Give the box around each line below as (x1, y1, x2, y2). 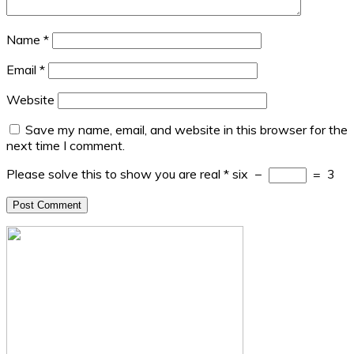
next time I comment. (6, 137, 125, 154)
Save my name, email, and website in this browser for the (25, 122, 348, 138)
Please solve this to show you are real (6, 166, 220, 183)
